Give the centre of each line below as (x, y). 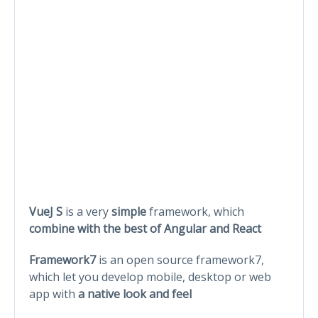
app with (54, 294)
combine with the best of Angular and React (145, 228)
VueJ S (47, 211)
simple (130, 211)
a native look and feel (135, 294)
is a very (88, 211)
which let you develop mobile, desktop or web (150, 276)
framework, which (197, 211)
